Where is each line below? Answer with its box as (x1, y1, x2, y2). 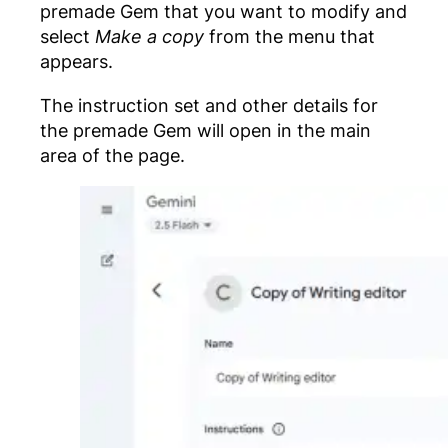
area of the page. (40, 143, 185, 166)
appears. (40, 50, 113, 73)
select (40, 25, 95, 48)
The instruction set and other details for (40, 93, 378, 116)
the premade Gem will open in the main (40, 118, 371, 141)
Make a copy (95, 25, 204, 48)
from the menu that (204, 25, 375, 48)
